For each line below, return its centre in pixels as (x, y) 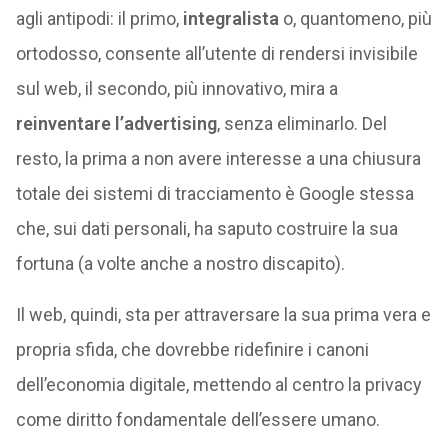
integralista (230, 18)
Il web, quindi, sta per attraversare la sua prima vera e (223, 314)
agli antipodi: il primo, (99, 18)
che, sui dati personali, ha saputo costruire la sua (206, 228)
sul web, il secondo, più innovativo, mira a (176, 88)
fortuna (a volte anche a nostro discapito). (180, 263)
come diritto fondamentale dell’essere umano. (197, 419)
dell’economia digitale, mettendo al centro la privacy (218, 384)
